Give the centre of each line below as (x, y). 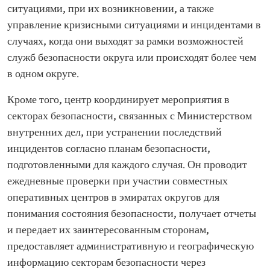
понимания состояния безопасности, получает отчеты (132, 214)
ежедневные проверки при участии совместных (118, 182)
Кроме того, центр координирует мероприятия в (118, 100)
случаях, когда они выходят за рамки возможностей (125, 42)
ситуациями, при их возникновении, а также (111, 9)
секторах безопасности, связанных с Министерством (130, 117)
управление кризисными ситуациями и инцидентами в (134, 26)
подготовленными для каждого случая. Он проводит (127, 165)
